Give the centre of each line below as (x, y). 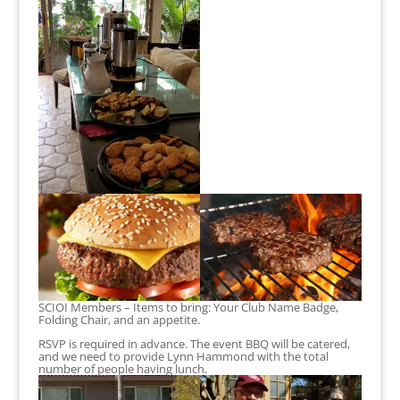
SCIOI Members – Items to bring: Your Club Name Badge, (188, 308)
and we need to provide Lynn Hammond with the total (183, 357)
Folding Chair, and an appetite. (119, 320)
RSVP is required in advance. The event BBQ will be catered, (194, 344)
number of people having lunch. (122, 369)
